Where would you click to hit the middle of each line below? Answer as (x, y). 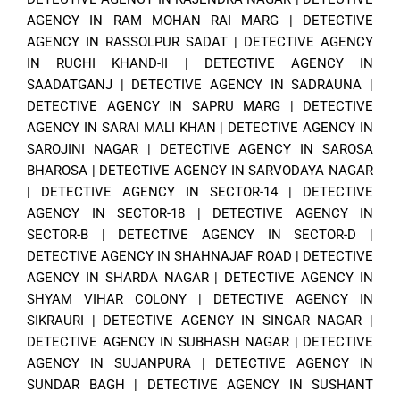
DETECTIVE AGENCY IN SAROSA (267, 150)
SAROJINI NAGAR (83, 150)
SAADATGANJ (70, 85)
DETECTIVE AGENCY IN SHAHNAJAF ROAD (159, 257)
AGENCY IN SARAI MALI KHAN (121, 128)
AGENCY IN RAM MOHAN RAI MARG (153, 21)
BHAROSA (57, 171)
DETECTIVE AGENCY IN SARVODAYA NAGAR (237, 171)
